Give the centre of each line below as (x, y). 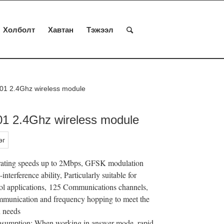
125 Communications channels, (98, 187)
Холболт (19, 29)
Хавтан (61, 29)
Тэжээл (100, 29)
